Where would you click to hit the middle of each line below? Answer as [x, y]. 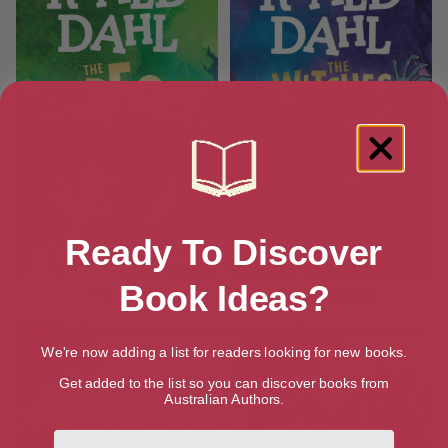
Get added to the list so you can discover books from [224, 382]
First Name [98, 436]
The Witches [331, 293]
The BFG [117, 293]
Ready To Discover [224, 252]
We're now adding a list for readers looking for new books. [224, 352]
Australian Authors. [224, 398]
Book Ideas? [224, 298]
